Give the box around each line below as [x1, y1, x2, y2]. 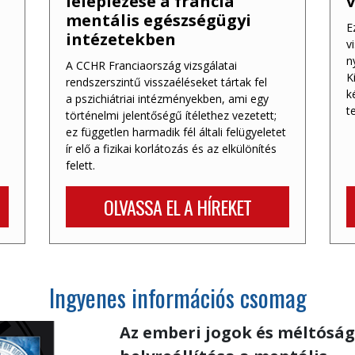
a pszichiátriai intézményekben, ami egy [66, 90, 269, 106]
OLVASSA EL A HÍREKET [103, 192, 251, 221]
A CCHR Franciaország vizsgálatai [66, 57, 238, 73]
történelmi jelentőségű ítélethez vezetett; [66, 107, 277, 123]
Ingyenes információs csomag [48, 279, 307, 315]
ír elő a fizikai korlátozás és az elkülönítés [66, 140, 277, 156]
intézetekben [66, 28, 177, 50]
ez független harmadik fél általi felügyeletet [66, 124, 287, 139]
